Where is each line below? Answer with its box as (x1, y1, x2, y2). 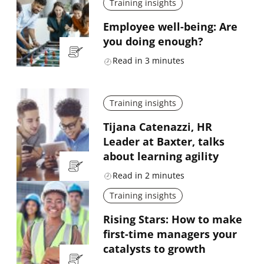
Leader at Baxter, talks (103, 134, 225, 149)
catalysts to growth (103, 242, 206, 256)
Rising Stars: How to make (103, 212, 242, 227)
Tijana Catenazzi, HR (103, 120, 212, 134)
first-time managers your (103, 227, 237, 242)
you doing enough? (103, 34, 203, 49)
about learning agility (103, 149, 219, 164)
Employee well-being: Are (103, 19, 237, 34)
